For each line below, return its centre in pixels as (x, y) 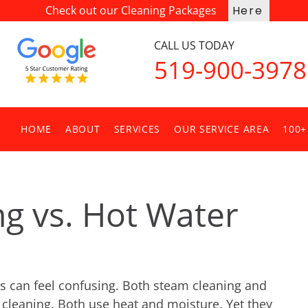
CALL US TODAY (194, 45)
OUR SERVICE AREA (222, 129)
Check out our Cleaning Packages (131, 10)
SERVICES (137, 129)
